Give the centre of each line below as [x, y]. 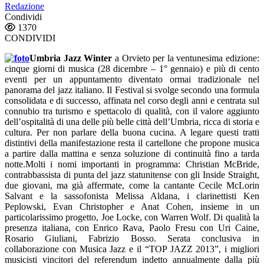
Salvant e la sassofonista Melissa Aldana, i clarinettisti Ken [132, 196]
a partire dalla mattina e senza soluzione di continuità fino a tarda [132, 153]
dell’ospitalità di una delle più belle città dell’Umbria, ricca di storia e [132, 121]
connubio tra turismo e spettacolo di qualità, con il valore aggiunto [132, 111]
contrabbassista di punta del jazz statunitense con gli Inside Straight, [132, 174]
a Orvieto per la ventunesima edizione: [186, 58]
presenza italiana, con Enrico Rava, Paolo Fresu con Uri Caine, [132, 227]
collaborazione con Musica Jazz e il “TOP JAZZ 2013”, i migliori [132, 249]
